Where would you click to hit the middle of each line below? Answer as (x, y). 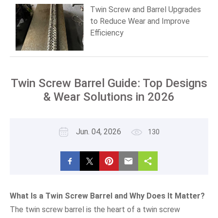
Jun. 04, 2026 (98, 131)
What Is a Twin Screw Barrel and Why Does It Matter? (107, 196)
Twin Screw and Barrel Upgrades (145, 9)
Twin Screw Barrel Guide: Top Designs (109, 83)
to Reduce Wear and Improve (140, 21)
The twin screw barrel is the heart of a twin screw (95, 209)
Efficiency (107, 33)
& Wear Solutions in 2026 (109, 97)
